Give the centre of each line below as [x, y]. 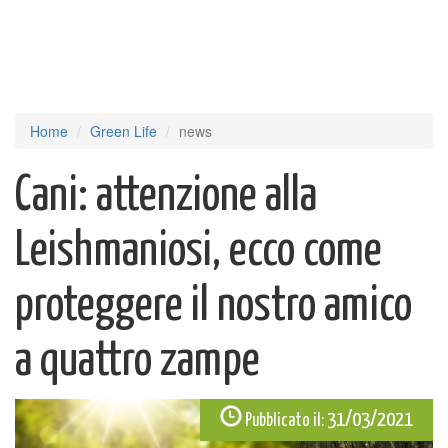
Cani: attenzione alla [166, 196]
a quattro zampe [137, 361]
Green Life [123, 131]
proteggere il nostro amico [213, 306]
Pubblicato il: [284, 421]
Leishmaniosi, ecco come [198, 251]
